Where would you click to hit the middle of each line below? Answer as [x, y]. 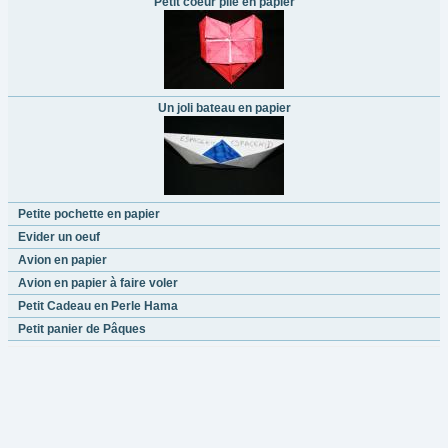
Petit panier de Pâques [82, 328]
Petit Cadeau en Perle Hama [98, 305]
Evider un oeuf [59, 236]
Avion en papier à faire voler [98, 282]
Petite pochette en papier [89, 213]
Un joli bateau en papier [224, 107]
